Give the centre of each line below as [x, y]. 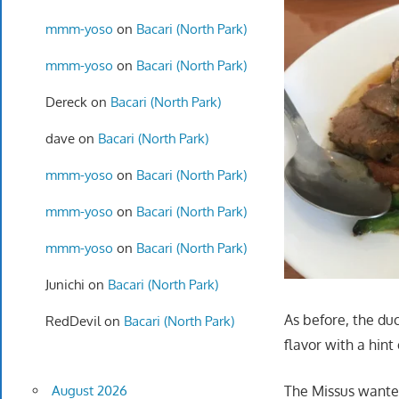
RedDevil [73, 321]
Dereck [66, 102]
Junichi [65, 284]
